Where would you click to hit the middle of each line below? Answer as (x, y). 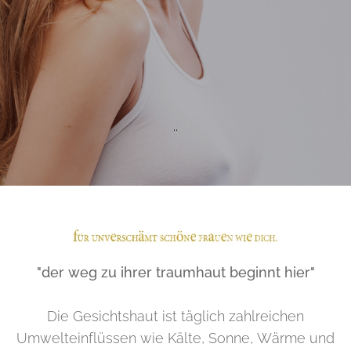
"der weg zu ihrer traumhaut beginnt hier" (175, 272)
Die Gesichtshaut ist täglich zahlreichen (175, 316)
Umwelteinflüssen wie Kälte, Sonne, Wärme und (175, 338)
